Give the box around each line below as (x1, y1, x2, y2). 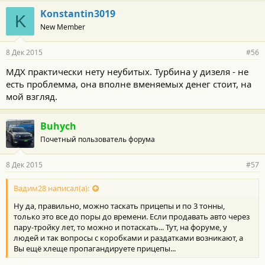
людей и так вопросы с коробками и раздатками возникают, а (14, 232, 243, 244)
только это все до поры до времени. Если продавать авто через (14, 211, 250, 222)
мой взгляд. (6, 90, 57, 102)
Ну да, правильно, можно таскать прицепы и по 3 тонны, (14, 201, 225, 212)
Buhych (40, 119, 76, 132)
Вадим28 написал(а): (14, 183, 89, 194)
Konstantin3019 (40, 7, 115, 20)
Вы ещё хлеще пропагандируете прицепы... (14, 243, 176, 254)
